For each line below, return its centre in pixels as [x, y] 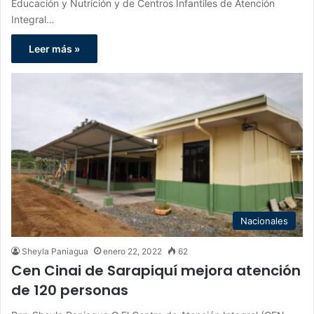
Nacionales [264, 221]
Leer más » [54, 48]
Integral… [33, 19]
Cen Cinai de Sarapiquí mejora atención [156, 271]
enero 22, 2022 [132, 252]
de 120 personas [70, 291]
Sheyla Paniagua [55, 252]
